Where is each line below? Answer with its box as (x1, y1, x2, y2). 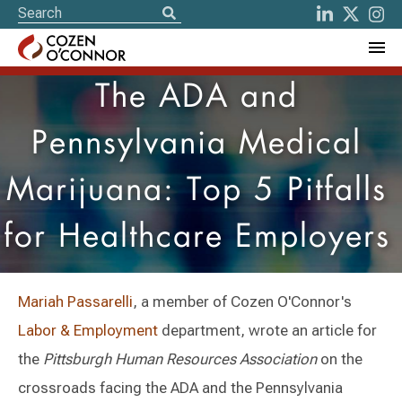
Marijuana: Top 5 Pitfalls (6, 176, 387, 207)
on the (317, 350, 363, 368)
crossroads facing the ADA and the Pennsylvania (18, 379, 343, 397)
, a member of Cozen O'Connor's (133, 293, 352, 310)
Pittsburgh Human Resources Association (43, 350, 317, 368)
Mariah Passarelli (18, 293, 133, 310)
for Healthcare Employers (3, 223, 390, 254)
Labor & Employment (18, 321, 158, 339)
